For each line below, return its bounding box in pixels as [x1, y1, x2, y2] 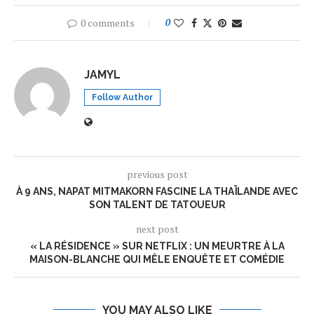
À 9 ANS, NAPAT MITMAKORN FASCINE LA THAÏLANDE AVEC [16, 185, 298, 197]
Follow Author [92, 92, 153, 102]
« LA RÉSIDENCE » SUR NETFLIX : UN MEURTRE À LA [29, 240, 285, 252]
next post [135, 221, 179, 235]
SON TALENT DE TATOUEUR [88, 198, 226, 210]
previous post [126, 167, 188, 181]
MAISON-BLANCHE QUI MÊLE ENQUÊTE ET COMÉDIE [29, 253, 285, 265]
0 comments [80, 15, 135, 29]
